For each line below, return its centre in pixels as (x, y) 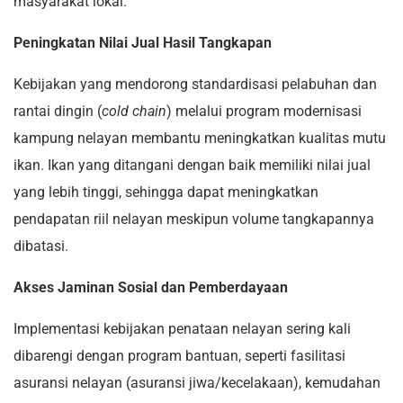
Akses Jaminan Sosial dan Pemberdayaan (151, 288)
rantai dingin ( (58, 112)
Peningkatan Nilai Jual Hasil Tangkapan (143, 43)
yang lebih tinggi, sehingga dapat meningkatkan (166, 193)
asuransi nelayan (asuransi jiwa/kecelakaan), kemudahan (197, 383)
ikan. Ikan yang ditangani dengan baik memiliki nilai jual (192, 166)
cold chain (134, 112)
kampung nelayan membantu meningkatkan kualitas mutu (200, 139)
